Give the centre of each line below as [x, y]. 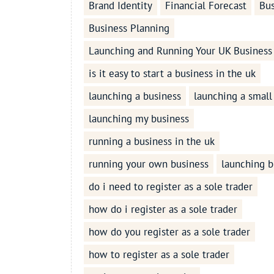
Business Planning [129, 28]
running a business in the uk [151, 142]
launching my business [139, 119]
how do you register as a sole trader [169, 232]
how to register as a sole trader [159, 255]
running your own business [148, 164]
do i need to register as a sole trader [170, 187]
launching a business [135, 96]
